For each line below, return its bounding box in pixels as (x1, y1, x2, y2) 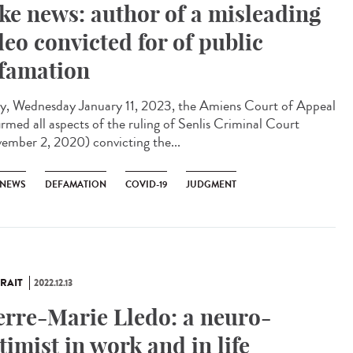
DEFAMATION (45, 177, 106, 191)
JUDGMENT (186, 177, 236, 191)
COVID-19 (125, 177, 167, 191)
